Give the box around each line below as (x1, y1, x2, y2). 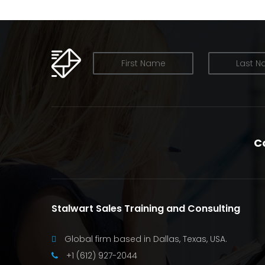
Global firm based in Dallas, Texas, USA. (62, 232, 227, 245)
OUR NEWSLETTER (93, 57, 165, 69)
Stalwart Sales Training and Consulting (51, 201, 240, 215)
